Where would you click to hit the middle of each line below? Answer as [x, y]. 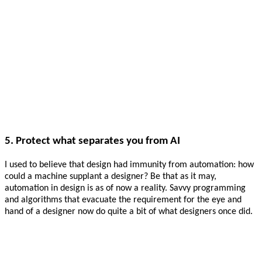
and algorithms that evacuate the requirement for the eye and [123, 200]
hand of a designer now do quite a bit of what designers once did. [129, 211]
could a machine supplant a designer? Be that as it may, [111, 176]
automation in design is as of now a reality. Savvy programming [125, 188]
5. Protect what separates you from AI [92, 141]
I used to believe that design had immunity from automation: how [129, 165]
